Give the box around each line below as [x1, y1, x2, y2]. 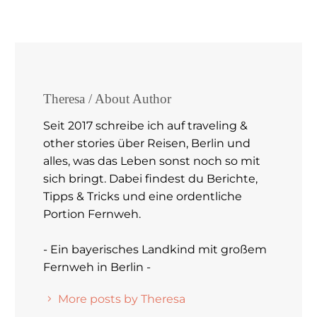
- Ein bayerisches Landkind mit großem [43, 242, 267, 256]
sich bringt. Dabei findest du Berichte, [43, 171, 258, 185]
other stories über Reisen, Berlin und [43, 136, 250, 150]
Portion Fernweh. [43, 207, 141, 221]
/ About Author [88, 91, 171, 107]
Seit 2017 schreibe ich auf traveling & [43, 118, 248, 132]
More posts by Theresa [58, 292, 185, 306]
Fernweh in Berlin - [43, 260, 151, 274]
